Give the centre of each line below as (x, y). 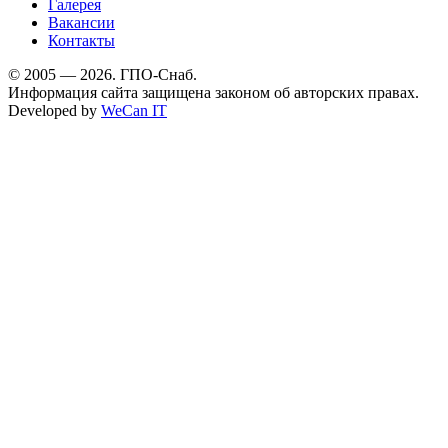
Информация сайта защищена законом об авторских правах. (213, 92)
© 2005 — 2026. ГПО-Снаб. (102, 74)
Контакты (81, 40)
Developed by (54, 110)
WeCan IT (134, 110)
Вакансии (81, 22)
